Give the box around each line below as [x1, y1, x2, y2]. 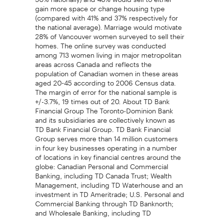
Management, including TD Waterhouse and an [35, 174, 183, 189]
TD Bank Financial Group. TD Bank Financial [35, 118, 171, 133]
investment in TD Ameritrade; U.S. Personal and [35, 183, 184, 198]
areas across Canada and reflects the [35, 53, 152, 68]
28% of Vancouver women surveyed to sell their [35, 25, 184, 41]
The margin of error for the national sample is [35, 81, 177, 96]
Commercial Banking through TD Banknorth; [35, 193, 174, 208]
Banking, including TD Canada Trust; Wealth [35, 165, 172, 180]
